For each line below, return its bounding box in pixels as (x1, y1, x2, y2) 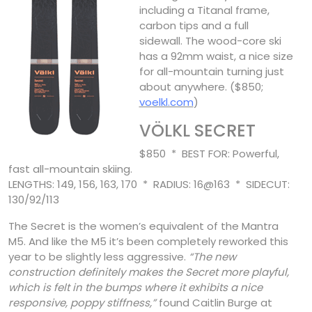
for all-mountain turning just (139, 63, 284, 79)
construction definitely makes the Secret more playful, (8, 264, 289, 279)
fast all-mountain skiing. (8, 161, 132, 176)
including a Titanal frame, (139, 2, 270, 17)
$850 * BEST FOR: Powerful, (139, 146, 279, 161)
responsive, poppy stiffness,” (8, 295, 156, 310)
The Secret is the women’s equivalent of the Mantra (8, 218, 279, 233)
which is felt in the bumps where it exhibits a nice (8, 279, 263, 295)
